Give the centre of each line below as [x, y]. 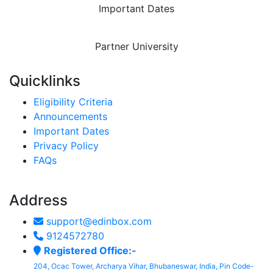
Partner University [136, 46]
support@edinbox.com [97, 221]
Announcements [70, 116]
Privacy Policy [66, 146]
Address [38, 200]
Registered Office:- [90, 250]
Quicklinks [45, 81]
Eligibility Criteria [73, 102]
